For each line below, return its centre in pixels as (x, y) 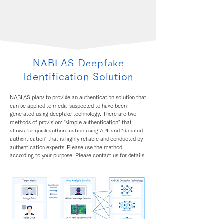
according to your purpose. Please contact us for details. (78, 155)
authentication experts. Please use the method (66, 147)
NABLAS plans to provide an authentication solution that (78, 97)
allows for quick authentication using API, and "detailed (76, 130)
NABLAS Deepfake (78, 63)
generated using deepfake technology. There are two (73, 114)
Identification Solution (78, 76)
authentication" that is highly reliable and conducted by (76, 139)
